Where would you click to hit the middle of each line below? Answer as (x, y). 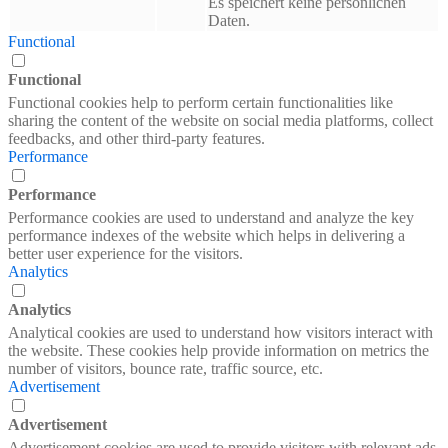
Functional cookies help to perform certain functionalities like (200, 102)
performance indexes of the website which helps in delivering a (206, 235)
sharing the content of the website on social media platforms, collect (220, 120)
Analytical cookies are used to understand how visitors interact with (220, 332)
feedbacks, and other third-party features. (136, 138)
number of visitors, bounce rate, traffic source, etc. (165, 368)
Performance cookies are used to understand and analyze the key (211, 217)
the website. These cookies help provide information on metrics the (218, 350)
